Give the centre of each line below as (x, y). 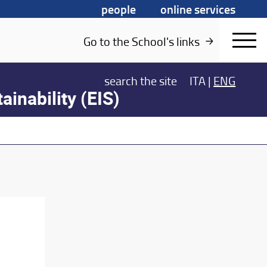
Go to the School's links (141, 41)
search (122, 80)
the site (159, 80)
